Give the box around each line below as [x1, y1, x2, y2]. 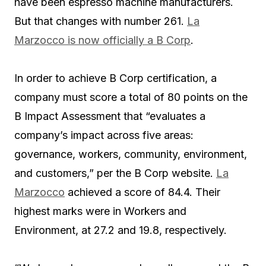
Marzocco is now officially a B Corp [14, 33, 191, 46]
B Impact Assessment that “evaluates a [14, 109, 205, 122]
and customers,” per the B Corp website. [14, 166, 216, 179]
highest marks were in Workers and [14, 204, 186, 217]
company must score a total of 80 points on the [14, 90, 248, 103]
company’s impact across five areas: [14, 128, 194, 141]
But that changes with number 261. [14, 14, 187, 27]
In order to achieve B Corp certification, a [14, 71, 217, 84]
